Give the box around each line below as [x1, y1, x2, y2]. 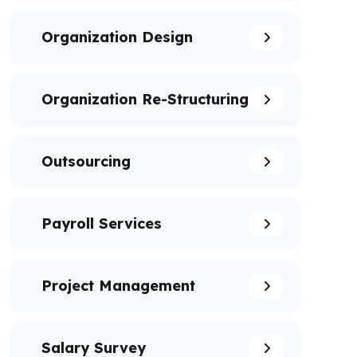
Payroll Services [41, 214, 162, 233]
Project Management [41, 277, 195, 295]
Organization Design [41, 28, 193, 46]
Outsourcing [41, 152, 131, 171]
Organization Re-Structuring [41, 90, 249, 108]
